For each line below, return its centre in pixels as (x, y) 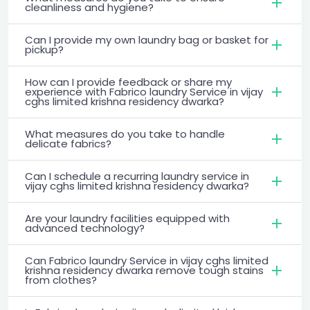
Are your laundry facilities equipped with (127, 218)
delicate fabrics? (68, 143)
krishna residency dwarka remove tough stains (144, 270)
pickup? (44, 49)
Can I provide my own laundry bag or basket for (147, 39)
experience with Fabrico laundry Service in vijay (144, 91)
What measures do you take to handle (125, 134)
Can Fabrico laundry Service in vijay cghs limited (147, 260)
